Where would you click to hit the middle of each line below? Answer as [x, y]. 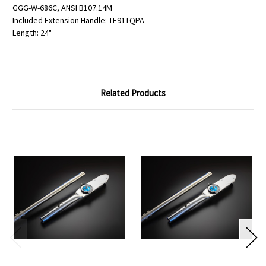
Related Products [133, 93]
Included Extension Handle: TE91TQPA [78, 20]
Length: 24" [32, 32]
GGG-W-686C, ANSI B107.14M [62, 7]
